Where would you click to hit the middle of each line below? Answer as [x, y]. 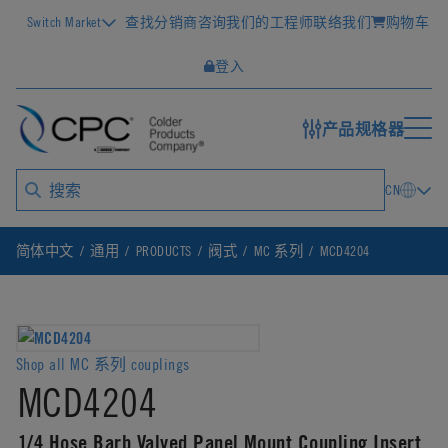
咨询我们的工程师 [255, 21]
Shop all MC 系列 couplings [103, 363]
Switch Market [64, 21]
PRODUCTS [163, 250]
